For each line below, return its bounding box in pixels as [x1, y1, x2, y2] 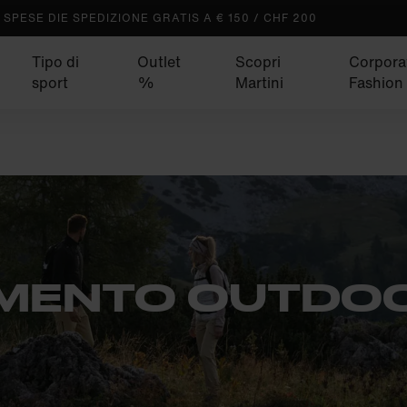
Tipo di [32, 51, 79, 73]
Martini [235, 72, 284, 94]
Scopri [235, 51, 282, 73]
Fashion [349, 72, 404, 94]
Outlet [137, 51, 182, 73]
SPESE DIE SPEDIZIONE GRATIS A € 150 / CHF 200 [4, 10, 317, 25]
